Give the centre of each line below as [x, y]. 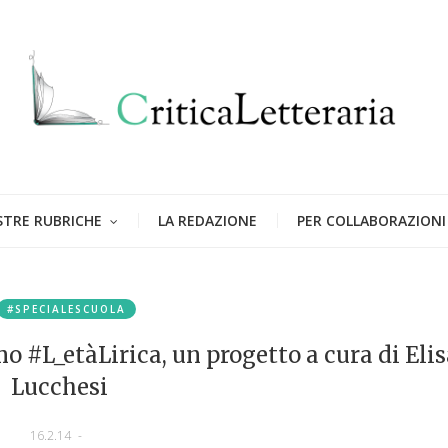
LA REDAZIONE [207, 220]
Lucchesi [59, 386]
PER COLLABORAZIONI [371, 220]
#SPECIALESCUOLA [66, 308]
